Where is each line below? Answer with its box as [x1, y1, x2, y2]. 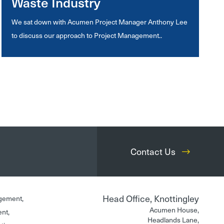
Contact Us [130, 144, 178, 158]
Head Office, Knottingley [102, 191, 199, 205]
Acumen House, [149, 204, 199, 215]
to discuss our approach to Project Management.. [11, 30, 162, 40]
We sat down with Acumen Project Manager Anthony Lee [11, 16, 188, 27]
